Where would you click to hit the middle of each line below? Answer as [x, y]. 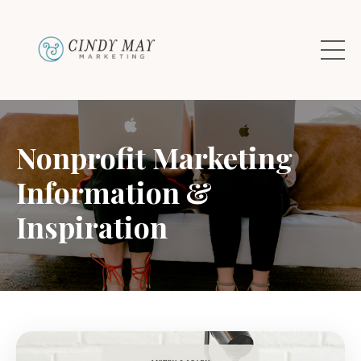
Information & [114, 191]
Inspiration [92, 226]
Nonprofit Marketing [154, 157]
